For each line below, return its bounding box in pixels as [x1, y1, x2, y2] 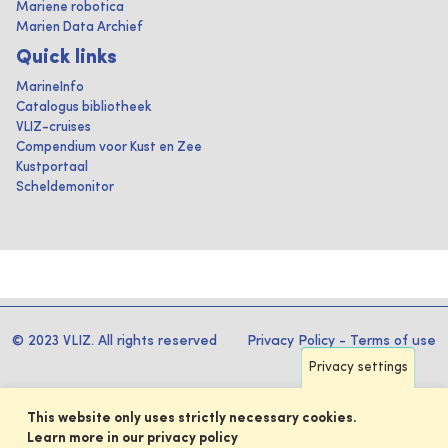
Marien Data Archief [16, 21, 143, 34]
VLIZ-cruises [16, 121, 91, 134]
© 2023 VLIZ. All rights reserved [12, 334, 217, 348]
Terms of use [350, 334, 436, 348]
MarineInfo [16, 81, 84, 94]
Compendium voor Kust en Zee [16, 141, 202, 154]
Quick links [16, 48, 117, 68]
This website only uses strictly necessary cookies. [27, 411, 358, 425]
